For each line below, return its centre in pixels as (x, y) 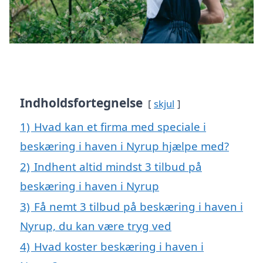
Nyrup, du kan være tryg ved (96, 225)
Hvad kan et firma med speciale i (120, 126)
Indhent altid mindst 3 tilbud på (118, 166)
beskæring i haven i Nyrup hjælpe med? (124, 146)
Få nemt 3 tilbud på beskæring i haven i (139, 206)
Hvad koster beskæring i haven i (119, 246)
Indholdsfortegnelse (81, 102)
